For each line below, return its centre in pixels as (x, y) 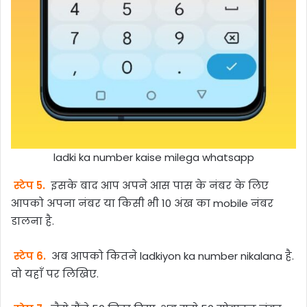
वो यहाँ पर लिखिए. (55, 274)
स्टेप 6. (29, 256)
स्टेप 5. (29, 186)
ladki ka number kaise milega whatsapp (153, 157)
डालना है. (33, 221)
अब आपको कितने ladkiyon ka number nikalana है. (171, 256)
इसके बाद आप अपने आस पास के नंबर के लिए (158, 186)
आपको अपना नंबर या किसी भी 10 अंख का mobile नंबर (142, 204)
